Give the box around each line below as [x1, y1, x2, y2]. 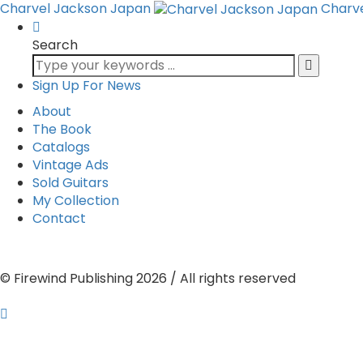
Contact [32, 208, 86, 228]
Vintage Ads [32, 155, 109, 174]
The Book [32, 119, 92, 139]
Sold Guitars [32, 173, 109, 192]
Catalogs [32, 137, 90, 156]
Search [32, 35, 78, 54]
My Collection [32, 190, 119, 210]
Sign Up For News [32, 75, 141, 95]
